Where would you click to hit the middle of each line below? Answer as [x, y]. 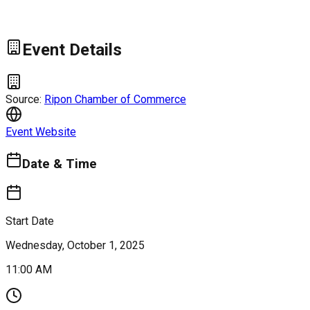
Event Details [72, 50]
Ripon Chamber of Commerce [115, 99]
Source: [25, 99]
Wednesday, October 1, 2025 [75, 246]
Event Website [41, 131]
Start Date [30, 221]
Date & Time [60, 164]
